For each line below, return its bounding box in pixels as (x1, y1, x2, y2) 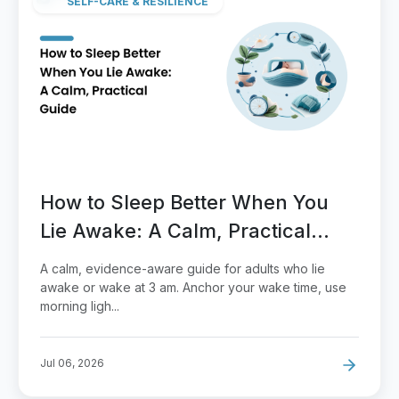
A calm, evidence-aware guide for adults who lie (40, 261, 325, 277)
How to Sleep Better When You (40, 191, 329, 215)
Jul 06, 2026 (40, 356, 104, 370)
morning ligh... (40, 298, 119, 314)
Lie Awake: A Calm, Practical (40, 219, 311, 243)
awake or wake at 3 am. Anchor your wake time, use (40, 280, 346, 296)
